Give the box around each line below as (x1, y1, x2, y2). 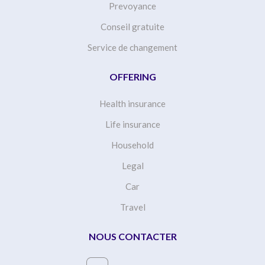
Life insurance (105, 118, 160, 130)
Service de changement (88, 41, 177, 53)
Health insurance (99, 98, 166, 109)
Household (111, 139, 154, 150)
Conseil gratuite (101, 21, 164, 32)
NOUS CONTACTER (88, 230, 177, 242)
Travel (119, 201, 146, 212)
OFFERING (109, 70, 156, 82)
